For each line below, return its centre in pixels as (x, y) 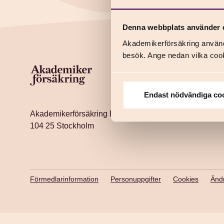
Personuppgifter (136, 179)
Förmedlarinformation (64, 179)
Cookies (186, 179)
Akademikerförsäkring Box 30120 (89, 114)
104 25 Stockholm (62, 126)
